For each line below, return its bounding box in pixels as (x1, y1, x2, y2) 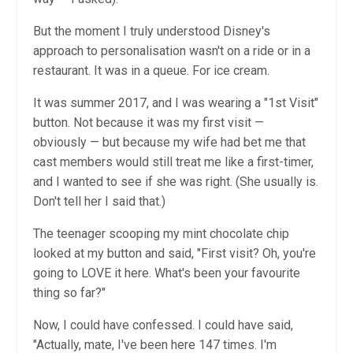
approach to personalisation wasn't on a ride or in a (33, 43, 310, 58)
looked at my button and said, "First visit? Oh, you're (33, 245, 316, 261)
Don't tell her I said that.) (33, 193, 165, 209)
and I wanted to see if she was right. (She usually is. (33, 173, 318, 189)
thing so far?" (33, 284, 106, 300)
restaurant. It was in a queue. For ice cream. (33, 62, 269, 78)
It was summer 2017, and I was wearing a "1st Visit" (33, 95, 318, 110)
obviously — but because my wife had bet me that (33, 134, 306, 150)
